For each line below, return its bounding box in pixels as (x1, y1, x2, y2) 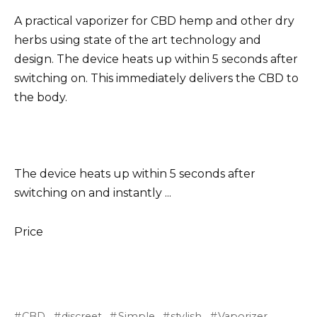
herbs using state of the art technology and (14, 33, 261, 47)
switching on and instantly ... (14, 186, 171, 200)
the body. (14, 90, 67, 104)
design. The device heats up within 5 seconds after (14, 52, 298, 66)
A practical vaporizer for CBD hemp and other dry (14, 13, 294, 28)
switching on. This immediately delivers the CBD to (14, 71, 299, 85)
